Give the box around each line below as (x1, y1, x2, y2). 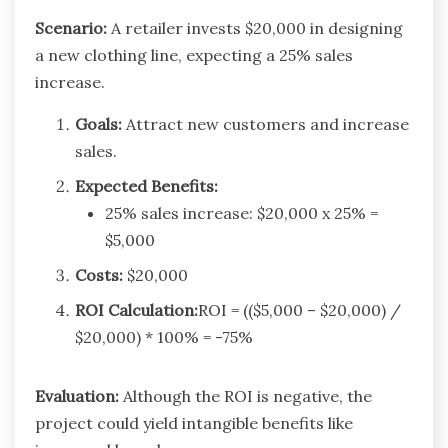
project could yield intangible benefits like (35, 413, 353, 434)
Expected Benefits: (75, 176, 218, 197)
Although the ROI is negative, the (119, 386, 372, 407)
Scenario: (35, 18, 107, 39)
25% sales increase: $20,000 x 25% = (105, 203, 378, 224)
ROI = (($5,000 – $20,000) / (198, 300, 401, 321)
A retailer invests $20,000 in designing (107, 18, 403, 39)
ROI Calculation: (75, 300, 198, 321)
